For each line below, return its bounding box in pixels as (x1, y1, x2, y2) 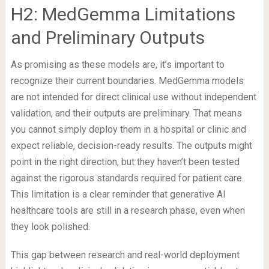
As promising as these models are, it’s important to (10, 59, 225, 71)
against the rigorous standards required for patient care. (10, 172, 244, 184)
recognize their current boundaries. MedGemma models (10, 75, 244, 87)
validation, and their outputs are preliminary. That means (10, 107, 242, 119)
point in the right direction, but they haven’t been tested (10, 156, 240, 168)
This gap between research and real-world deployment (10, 249, 240, 261)
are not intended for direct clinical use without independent (10, 91, 256, 103)
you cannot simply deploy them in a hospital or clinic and (10, 124, 246, 136)
